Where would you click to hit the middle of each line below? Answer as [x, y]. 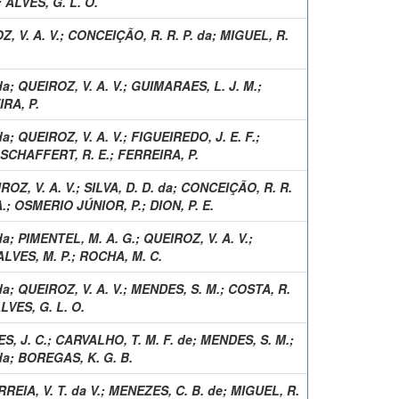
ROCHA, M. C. [121, 255]
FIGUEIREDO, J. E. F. [193, 136]
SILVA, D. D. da [128, 187]
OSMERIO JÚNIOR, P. [78, 204]
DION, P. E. [182, 204]
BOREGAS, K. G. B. [75, 357]
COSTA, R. [259, 288]
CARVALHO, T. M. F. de [124, 339]
